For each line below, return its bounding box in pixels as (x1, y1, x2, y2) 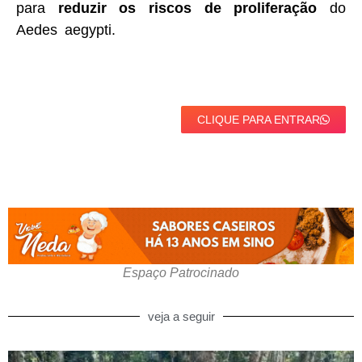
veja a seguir (147, 309, 215, 324)
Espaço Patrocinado (123, 266, 239, 280)
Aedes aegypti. (16, 22, 116, 39)
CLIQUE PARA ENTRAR (197, 112, 320, 126)
